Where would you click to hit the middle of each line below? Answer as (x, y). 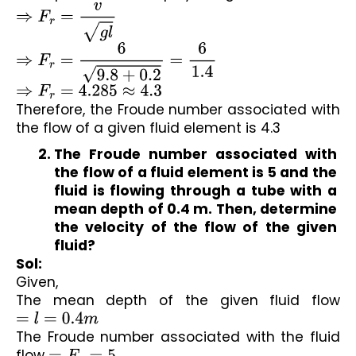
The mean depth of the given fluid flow (180, 301)
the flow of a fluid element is (161, 173)
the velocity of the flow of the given (195, 228)
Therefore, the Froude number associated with (178, 109)
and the (307, 173)
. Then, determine (273, 209)
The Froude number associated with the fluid (178, 337)
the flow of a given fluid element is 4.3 (148, 128)
